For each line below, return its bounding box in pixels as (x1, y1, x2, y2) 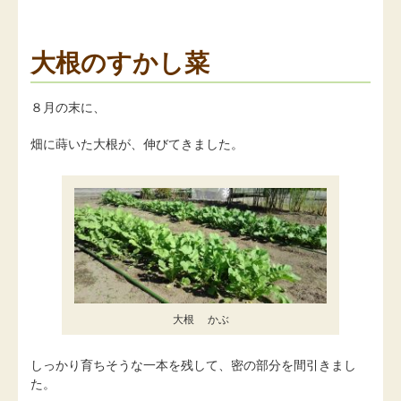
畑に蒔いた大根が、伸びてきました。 (30, 136, 243, 151)
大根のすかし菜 (30, 48, 209, 78)
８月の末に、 (30, 99, 106, 115)
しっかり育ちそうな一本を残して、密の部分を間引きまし (30, 357, 356, 372)
